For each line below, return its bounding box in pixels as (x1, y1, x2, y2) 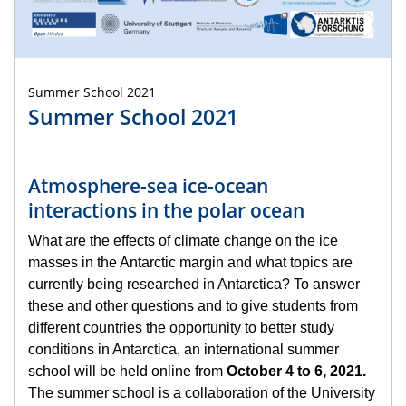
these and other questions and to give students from (28, 298, 358, 314)
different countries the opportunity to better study (28, 320, 334, 336)
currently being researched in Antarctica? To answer (28, 276, 360, 293)
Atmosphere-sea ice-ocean (28, 173, 268, 199)
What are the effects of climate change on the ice (28, 233, 338, 249)
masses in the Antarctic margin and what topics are (28, 255, 353, 271)
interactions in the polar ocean (28, 198, 304, 224)
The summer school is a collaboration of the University (28, 385, 375, 401)
